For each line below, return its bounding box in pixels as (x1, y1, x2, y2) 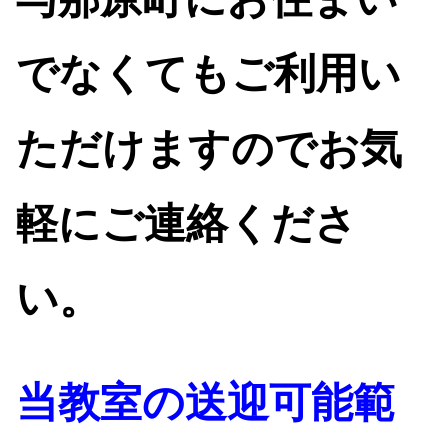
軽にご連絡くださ (16, 200, 357, 248)
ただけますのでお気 (16, 125, 402, 173)
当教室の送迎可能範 (16, 379, 395, 427)
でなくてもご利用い (16, 50, 401, 98)
